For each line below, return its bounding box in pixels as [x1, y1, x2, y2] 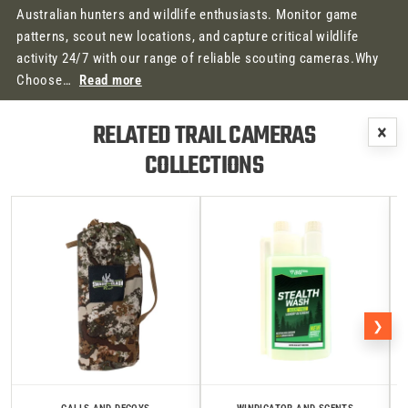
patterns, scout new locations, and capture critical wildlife [16, 28, 359, 45]
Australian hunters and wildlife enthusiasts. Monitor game [16, 6, 358, 23]
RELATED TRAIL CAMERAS [92, 117, 175, 156]
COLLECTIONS [144, 147, 264, 186]
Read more [79, 72, 142, 88]
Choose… [16, 72, 75, 88]
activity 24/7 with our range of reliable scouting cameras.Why [16, 50, 379, 66]
